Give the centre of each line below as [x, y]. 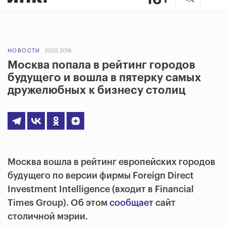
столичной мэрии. [48, 216]
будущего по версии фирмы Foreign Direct [101, 176]
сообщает [131, 203]
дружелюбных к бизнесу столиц [97, 90]
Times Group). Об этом [59, 203]
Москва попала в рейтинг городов [101, 65]
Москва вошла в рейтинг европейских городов [111, 162]
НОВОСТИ [24, 51]
